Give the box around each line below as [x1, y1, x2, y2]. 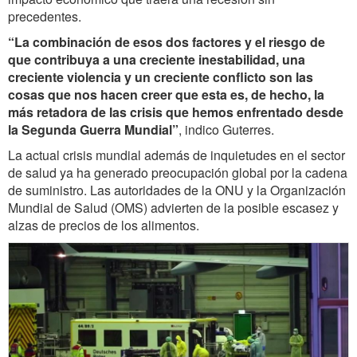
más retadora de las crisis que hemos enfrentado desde [8, 103, 343, 122]
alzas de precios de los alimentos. [8, 216, 199, 235]
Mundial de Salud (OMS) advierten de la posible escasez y [8, 198, 339, 218]
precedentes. [8, 7, 81, 26]
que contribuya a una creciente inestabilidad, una [8, 50, 305, 69]
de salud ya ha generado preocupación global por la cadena [8, 163, 347, 182]
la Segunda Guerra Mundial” [8, 120, 178, 139]
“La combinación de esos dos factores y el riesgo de [8, 33, 325, 52]
